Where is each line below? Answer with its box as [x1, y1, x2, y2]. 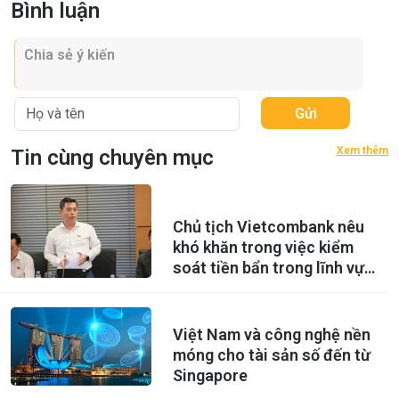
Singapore [172, 365, 248, 385]
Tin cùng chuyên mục [11, 145, 214, 171]
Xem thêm [337, 144, 388, 158]
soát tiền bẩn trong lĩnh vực [172, 258, 373, 278]
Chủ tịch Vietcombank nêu [172, 217, 364, 237]
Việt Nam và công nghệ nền [172, 324, 370, 344]
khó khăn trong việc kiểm [172, 238, 354, 257]
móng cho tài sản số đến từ [172, 345, 370, 364]
